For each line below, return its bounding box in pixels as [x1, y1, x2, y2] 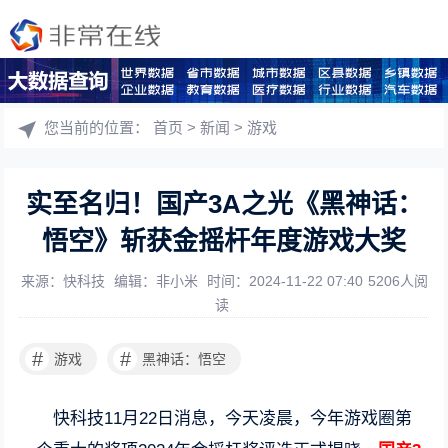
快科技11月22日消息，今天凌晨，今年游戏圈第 [53, 409, 413, 428]
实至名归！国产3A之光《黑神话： [25, 189, 423, 219]
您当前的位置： [44, 119, 154, 136]
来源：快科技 [20, 273, 109, 289]
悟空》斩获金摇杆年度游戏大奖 [42, 226, 406, 256]
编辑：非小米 [113, 273, 202, 289]
